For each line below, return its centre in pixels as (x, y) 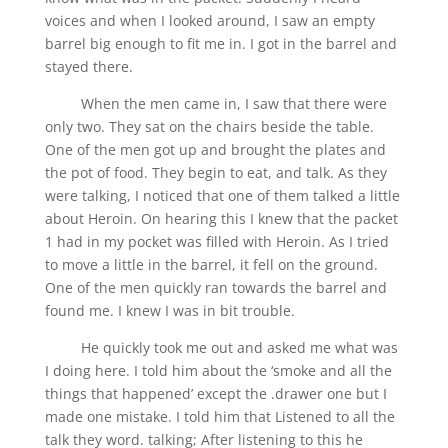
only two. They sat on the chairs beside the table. (209, 126)
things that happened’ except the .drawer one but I (215, 393)
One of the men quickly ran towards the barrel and (215, 287)
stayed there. (88, 66)
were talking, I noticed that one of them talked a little (222, 195)
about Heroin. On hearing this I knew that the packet (221, 218)
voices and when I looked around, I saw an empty (209, 20)
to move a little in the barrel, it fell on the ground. (211, 264)
